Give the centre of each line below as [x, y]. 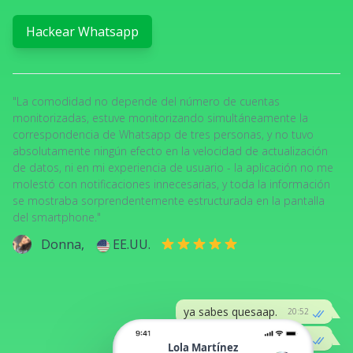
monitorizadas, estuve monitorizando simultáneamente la [160, 118]
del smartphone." [57, 217]
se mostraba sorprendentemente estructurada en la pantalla [169, 201]
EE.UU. [130, 244]
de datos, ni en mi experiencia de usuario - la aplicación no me [173, 167]
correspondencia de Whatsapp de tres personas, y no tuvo [163, 134]
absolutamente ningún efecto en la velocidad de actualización [170, 151]
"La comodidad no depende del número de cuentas [146, 101]
